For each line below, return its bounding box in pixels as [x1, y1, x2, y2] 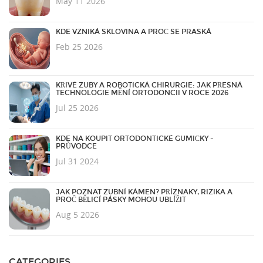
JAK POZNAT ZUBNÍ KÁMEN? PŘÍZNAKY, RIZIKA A [56, 188, 232, 197]
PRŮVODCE [56, 142, 97, 151]
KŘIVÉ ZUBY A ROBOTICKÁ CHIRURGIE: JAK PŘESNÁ [56, 81, 242, 90]
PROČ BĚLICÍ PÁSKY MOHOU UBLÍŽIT [56, 195, 186, 204]
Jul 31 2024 [56, 156, 99, 167]
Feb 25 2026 [56, 41, 103, 53]
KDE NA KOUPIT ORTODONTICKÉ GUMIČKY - [56, 134, 214, 143]
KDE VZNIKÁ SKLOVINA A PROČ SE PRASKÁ [56, 28, 211, 36]
